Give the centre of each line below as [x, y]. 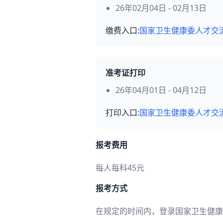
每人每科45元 [120, 168]
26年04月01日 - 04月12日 [161, 90]
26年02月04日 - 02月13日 [161, 8]
